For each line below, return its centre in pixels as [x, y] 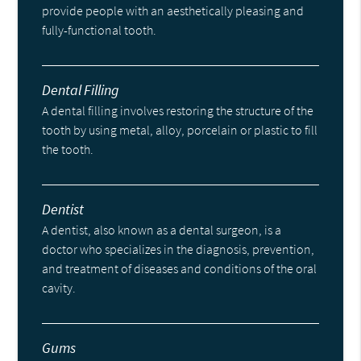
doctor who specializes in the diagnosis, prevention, [178, 249]
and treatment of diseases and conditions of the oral [180, 269]
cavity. [59, 288]
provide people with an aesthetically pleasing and [173, 11]
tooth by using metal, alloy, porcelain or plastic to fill [180, 130]
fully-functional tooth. [100, 30]
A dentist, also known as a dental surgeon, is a [162, 230]
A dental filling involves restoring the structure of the [178, 111]
